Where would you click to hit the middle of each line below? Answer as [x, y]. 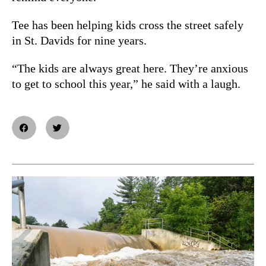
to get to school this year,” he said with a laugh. [126, 83]
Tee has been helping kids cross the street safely [128, 25]
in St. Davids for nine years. [79, 40]
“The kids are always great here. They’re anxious [130, 68]
